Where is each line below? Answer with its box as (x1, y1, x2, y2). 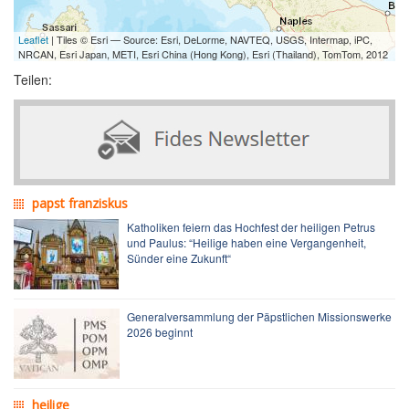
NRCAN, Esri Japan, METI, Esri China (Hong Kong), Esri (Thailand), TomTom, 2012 (18, 46, 388, 61)
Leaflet (18, 31, 48, 47)
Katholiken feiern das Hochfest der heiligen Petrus (127, 218, 375, 235)
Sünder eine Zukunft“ (127, 249, 231, 266)
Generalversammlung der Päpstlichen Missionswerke (127, 308, 392, 324)
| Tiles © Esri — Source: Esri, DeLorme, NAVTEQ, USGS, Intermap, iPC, (48, 31, 372, 47)
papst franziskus (32, 194, 128, 212)
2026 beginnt (127, 323, 193, 340)
